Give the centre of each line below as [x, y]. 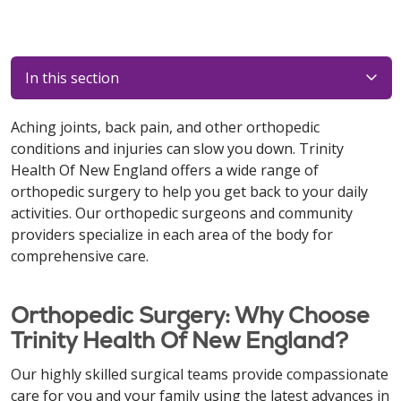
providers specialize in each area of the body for [172, 235]
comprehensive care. [80, 256]
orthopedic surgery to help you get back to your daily [189, 192]
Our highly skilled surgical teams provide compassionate [200, 374]
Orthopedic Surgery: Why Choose [190, 315]
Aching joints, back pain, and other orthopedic [165, 127]
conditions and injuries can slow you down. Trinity [177, 149]
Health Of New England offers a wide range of [165, 170]
